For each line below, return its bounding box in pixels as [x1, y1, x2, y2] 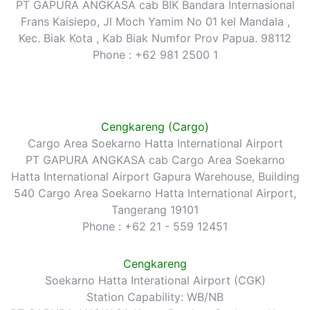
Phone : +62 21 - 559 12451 [82, 219, 228, 233]
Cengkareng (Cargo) [101, 119, 209, 134]
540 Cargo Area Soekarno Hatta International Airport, [14, 185, 296, 200]
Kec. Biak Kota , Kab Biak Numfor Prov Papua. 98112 [19, 30, 291, 45]
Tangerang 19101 [111, 202, 199, 217]
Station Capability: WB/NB [86, 289, 224, 304]
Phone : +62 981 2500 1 [92, 47, 218, 62]
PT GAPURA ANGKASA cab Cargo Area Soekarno [25, 152, 285, 167]
